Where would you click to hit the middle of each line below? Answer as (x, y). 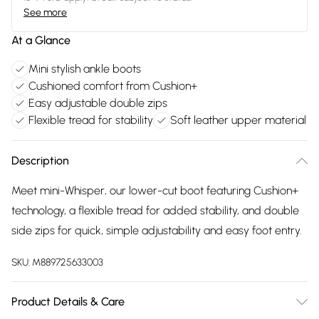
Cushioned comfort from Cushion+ (113, 86)
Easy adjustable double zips (98, 103)
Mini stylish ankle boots (85, 69)
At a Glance (41, 40)
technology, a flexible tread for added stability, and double (155, 210)
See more (45, 12)
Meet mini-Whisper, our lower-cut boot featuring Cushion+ (155, 190)
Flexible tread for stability (91, 120)
